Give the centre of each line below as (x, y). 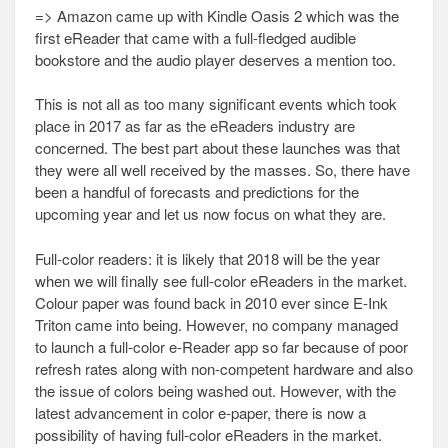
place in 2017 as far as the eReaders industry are (195, 125)
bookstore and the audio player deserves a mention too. (215, 59)
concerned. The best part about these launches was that (217, 147)
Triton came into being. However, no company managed (216, 324)
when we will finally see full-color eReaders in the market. (221, 280)
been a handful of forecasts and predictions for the (197, 191)
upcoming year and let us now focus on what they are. (210, 213)
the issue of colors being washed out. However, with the (215, 390)
